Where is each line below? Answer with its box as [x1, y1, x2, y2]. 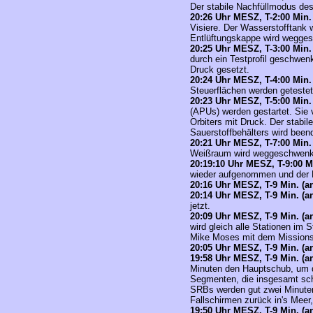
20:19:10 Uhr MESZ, [190, 159, 277, 169]
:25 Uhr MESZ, [200, 43, 265, 54]
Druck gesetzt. [190, 64, 249, 75]
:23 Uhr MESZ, [200, 96, 265, 106]
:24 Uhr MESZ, [200, 75, 265, 85]
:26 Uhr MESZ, [200, 12, 265, 22]
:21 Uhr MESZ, [200, 138, 265, 148]
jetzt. [190, 201, 210, 211]
